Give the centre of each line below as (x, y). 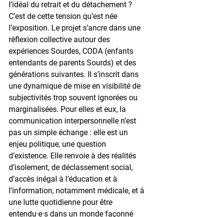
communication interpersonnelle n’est (73, 121)
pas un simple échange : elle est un (69, 132)
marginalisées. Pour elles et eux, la (68, 109)
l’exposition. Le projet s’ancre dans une (76, 28)
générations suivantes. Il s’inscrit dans (75, 74)
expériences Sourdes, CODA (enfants (72, 51)
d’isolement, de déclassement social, (72, 167)
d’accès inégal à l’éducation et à (64, 179)
